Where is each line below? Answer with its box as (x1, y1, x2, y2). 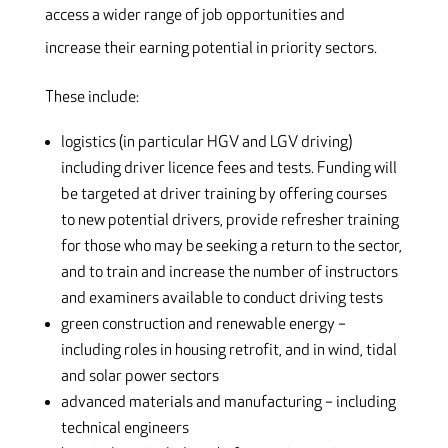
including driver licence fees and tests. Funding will (60, 159, 397, 179)
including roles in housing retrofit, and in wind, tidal (60, 341, 397, 361)
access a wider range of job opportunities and (44, 6, 345, 26)
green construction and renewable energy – (60, 315, 346, 335)
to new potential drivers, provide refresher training (60, 211, 399, 231)
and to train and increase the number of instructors (60, 263, 398, 283)
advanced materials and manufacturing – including (60, 393, 396, 413)
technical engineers (60, 419, 189, 439)
